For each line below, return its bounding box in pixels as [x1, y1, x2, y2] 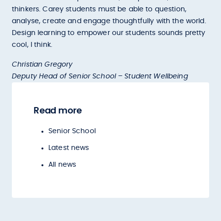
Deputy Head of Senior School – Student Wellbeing [12, 73, 188, 80]
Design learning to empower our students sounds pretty [12, 30, 206, 37]
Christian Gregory [12, 61, 73, 68]
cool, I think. [12, 41, 55, 48]
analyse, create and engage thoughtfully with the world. [12, 18, 206, 25]
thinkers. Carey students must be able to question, [12, 6, 187, 13]
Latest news [48, 145, 89, 151]
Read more [34, 107, 82, 115]
